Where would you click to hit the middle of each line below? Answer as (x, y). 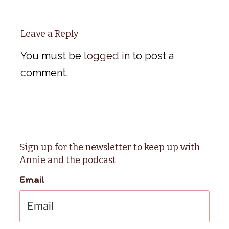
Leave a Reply (50, 34)
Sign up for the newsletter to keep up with (110, 147)
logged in (107, 55)
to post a (152, 55)
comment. (44, 72)
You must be (52, 55)
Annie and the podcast (68, 160)
